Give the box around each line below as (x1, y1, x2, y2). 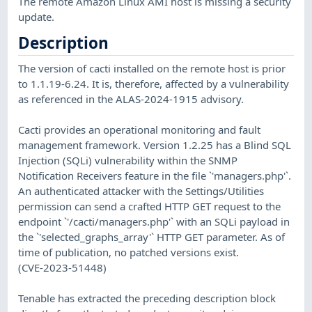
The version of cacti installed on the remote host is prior (18, 61, 286, 75)
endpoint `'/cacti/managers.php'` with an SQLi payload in (18, 214, 290, 228)
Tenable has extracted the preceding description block (18, 290, 276, 305)
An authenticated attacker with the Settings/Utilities (18, 183, 265, 198)
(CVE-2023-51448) (18, 260, 107, 274)
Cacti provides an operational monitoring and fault (18, 122, 261, 136)
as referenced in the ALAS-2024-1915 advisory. (18, 91, 244, 106)
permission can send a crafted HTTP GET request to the (18, 198, 281, 213)
